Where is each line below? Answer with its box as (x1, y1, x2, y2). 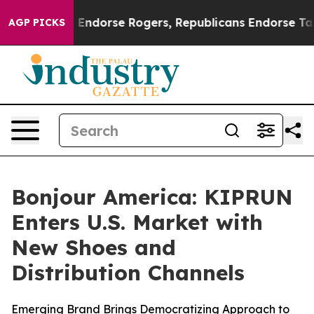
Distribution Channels (11, 259, 245, 286)
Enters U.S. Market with (11, 209, 263, 235)
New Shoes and (11, 234, 176, 261)
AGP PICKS (8, 16, 65, 29)
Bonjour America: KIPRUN (11, 184, 293, 210)
